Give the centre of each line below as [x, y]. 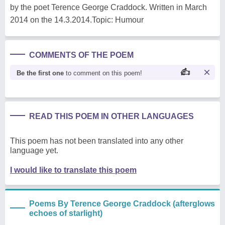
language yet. [34, 150]
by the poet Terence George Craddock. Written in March [108, 7]
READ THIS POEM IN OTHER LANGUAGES [111, 116]
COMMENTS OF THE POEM [81, 55]
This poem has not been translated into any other [97, 141]
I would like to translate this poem [73, 170]
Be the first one [40, 73]
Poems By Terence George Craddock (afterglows [122, 203]
